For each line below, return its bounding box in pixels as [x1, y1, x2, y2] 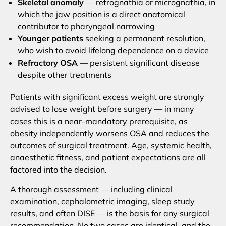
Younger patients [18, 33, 83, 44]
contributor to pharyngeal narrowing [18, 21, 155, 32]
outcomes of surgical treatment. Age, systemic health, [10, 140, 212, 151]
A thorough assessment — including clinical [10, 184, 173, 194]
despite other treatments [18, 70, 111, 80]
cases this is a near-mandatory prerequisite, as [10, 116, 188, 127]
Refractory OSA [18, 58, 78, 68]
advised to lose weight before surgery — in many [10, 104, 194, 115]
